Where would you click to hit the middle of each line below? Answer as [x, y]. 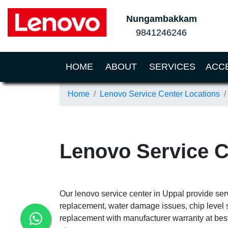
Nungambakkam [161, 19]
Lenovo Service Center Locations [160, 94]
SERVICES [172, 67]
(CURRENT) [118, 66]
